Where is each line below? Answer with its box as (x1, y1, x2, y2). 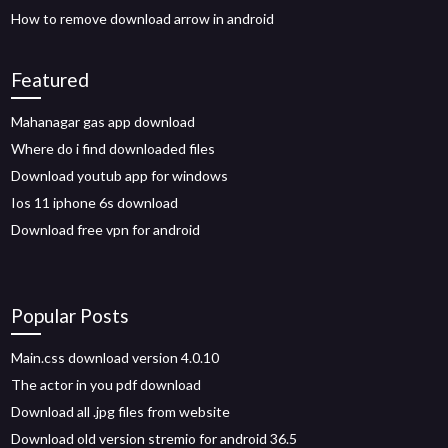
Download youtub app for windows (11, 166, 229, 184)
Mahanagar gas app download (11, 112, 196, 130)
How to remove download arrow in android (11, 9, 275, 27)
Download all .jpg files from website (11, 402, 231, 420)
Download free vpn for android (11, 220, 201, 238)
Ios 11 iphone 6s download (11, 193, 179, 211)
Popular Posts (11, 303, 130, 327)
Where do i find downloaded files (11, 139, 216, 157)
